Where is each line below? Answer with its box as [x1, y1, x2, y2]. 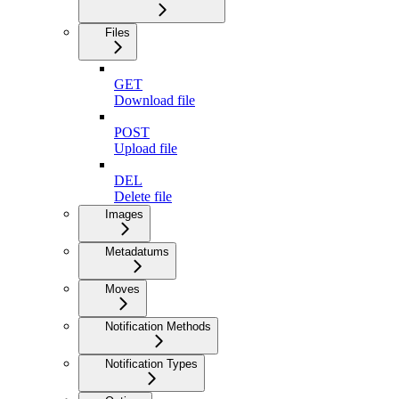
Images [105, 207, 143, 221]
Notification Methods [105, 319, 211, 333]
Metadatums [105, 244, 169, 258]
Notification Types [105, 356, 198, 370]
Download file [114, 92, 195, 108]
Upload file [114, 140, 177, 156]
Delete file [114, 188, 172, 204]
